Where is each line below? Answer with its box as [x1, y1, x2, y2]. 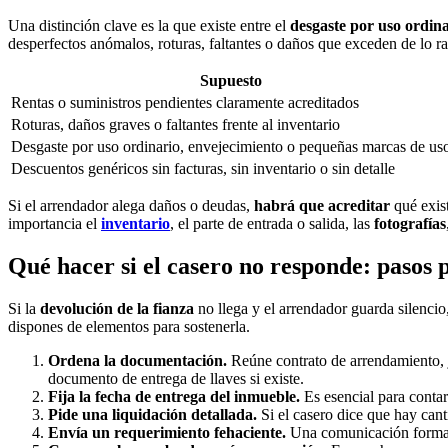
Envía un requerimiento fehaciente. [48, 423, 286, 441]
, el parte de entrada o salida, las [170, 214, 374, 232]
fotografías [374, 214, 446, 232]
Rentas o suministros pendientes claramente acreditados [11, 93, 359, 111]
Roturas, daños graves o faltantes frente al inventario [11, 115, 340, 133]
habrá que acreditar [254, 196, 390, 214]
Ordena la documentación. [48, 351, 227, 369]
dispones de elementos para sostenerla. [8, 317, 250, 335]
